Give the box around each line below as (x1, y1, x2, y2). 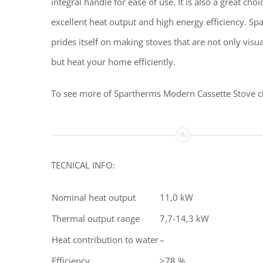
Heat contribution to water (52, 234, 159, 245)
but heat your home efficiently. (51, 56, 176, 68)
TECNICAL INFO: (51, 159, 115, 171)
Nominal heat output (52, 191, 136, 203)
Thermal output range (52, 213, 140, 224)
